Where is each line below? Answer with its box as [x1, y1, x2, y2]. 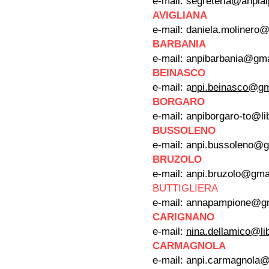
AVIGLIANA [153, 10, 216, 21]
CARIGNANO [153, 211, 217, 223]
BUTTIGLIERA [153, 183, 218, 194]
